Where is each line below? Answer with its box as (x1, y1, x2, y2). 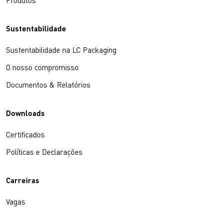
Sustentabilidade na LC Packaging (6, 47, 116, 55)
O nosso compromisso (6, 65, 79, 73)
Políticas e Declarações (6, 149, 83, 157)
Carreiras (6, 178, 39, 186)
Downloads (6, 111, 45, 118)
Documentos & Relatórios (6, 82, 91, 90)
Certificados (6, 132, 45, 140)
